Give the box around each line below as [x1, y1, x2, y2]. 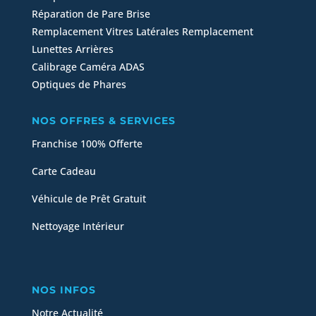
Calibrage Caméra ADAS [31, 60, 145, 74]
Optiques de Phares [31, 78, 126, 92]
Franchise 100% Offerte [31, 137, 142, 151]
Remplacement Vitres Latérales [31, 25, 182, 39]
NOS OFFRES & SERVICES [31, 114, 176, 128]
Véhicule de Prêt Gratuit [31, 192, 146, 206]
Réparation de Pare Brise [31, 7, 150, 21]
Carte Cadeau [31, 164, 96, 178]
